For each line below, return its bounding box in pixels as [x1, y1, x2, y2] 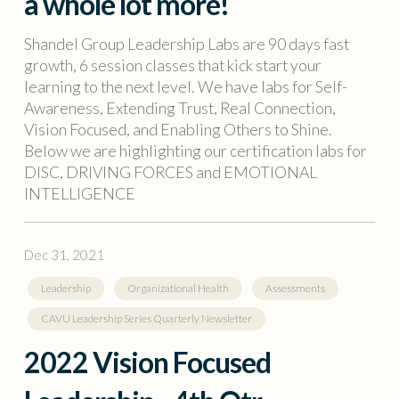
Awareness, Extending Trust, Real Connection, [23, 98, 336, 118]
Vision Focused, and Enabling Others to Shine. [23, 119, 332, 140]
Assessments [265, 281, 325, 295]
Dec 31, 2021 [23, 246, 104, 263]
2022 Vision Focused [23, 344, 271, 379]
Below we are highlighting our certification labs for [23, 141, 367, 161]
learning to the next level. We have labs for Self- [23, 77, 347, 97]
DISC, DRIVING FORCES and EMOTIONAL [23, 162, 317, 183]
